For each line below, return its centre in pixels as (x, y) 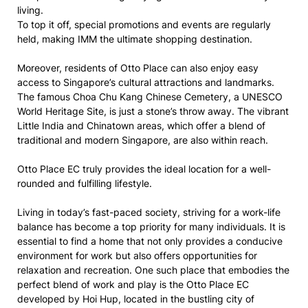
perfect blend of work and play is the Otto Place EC (133, 284)
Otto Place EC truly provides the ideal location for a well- (144, 169)
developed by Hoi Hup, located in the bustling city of (136, 299)
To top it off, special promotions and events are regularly (144, 24)
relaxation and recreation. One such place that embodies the (153, 270)
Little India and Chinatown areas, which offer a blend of (141, 125)
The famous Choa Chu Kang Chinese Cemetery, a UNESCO (150, 97)
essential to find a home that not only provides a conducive (150, 241)
